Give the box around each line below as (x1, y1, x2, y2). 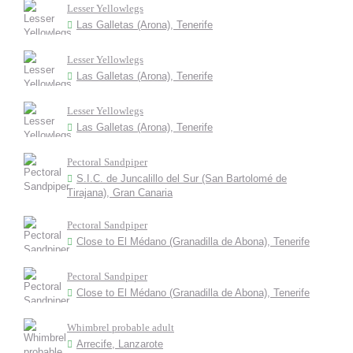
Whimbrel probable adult (67, 321, 174, 333)
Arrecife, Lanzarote (76, 338, 163, 350)
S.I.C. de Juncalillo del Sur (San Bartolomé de (76, 173, 287, 184)
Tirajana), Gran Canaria (67, 187, 173, 199)
